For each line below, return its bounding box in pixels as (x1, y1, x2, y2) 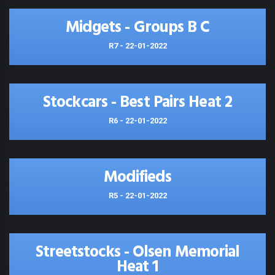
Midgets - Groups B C (65, 15, 210, 41)
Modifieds (104, 165, 171, 190)
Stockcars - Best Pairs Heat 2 (43, 90, 232, 115)
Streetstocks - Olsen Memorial (35, 240, 240, 265)
